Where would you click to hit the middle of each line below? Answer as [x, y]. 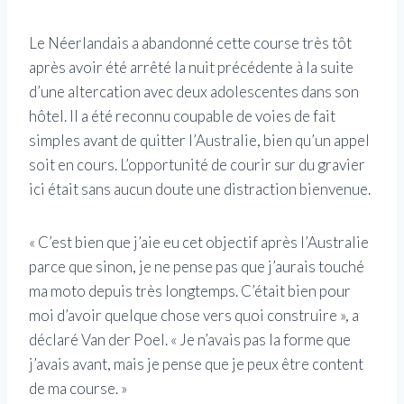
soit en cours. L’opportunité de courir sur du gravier [197, 164]
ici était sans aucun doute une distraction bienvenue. [200, 188]
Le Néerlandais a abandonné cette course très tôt [190, 42]
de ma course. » [78, 388]
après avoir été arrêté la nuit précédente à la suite [191, 67]
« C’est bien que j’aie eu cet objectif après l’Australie [199, 242]
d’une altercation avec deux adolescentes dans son [194, 91]
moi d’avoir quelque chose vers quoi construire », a [194, 315]
